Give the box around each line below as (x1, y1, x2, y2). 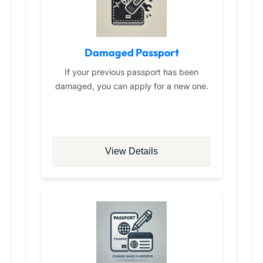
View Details (105, 146, 158, 157)
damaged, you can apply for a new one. (55, 81, 208, 92)
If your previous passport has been (65, 67, 198, 77)
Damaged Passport (84, 46, 179, 60)
